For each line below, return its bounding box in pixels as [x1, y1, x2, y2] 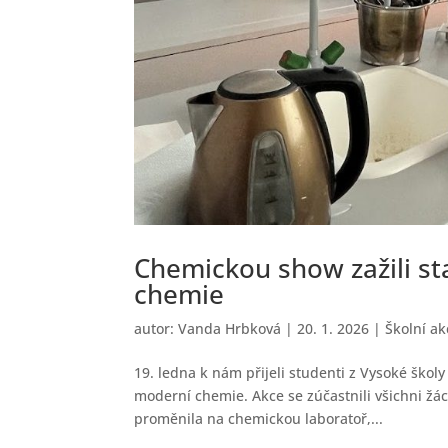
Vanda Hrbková [178, 318, 282, 338]
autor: [134, 318, 179, 338]
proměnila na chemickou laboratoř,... [134, 408, 384, 428]
